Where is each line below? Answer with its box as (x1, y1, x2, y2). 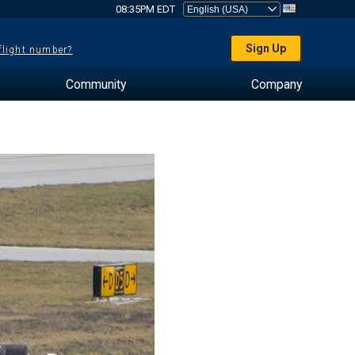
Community (65, 77, 126, 92)
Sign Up (246, 42, 287, 55)
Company (250, 77, 302, 92)
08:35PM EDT (115, 3, 175, 15)
